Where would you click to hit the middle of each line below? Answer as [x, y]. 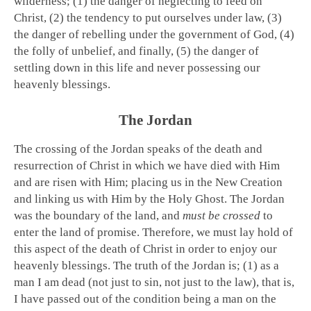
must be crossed [221, 216]
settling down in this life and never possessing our [137, 68]
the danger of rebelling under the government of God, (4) [154, 35]
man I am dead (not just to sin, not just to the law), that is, [154, 283]
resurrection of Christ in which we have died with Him [147, 166]
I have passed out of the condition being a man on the [145, 299]
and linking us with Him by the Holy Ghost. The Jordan [149, 199]
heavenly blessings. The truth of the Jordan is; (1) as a [146, 266]
